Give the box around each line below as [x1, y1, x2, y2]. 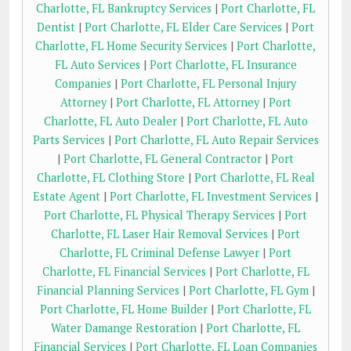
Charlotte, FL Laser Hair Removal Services [51, 226, 268, 242]
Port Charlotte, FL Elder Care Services [85, 20, 282, 35]
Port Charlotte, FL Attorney [115, 95, 259, 110]
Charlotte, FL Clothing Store [36, 170, 185, 186]
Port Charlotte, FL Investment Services [110, 189, 312, 204]
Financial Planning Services [36, 283, 179, 299]
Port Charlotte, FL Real [194, 170, 315, 186]
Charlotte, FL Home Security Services [35, 38, 227, 54]
